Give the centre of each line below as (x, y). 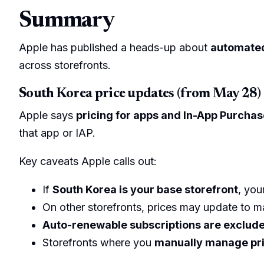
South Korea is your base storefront (145, 189)
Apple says (47, 115)
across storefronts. (65, 65)
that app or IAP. (57, 133)
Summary (67, 22)
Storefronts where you (98, 242)
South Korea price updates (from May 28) (140, 94)
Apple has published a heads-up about (115, 47)
